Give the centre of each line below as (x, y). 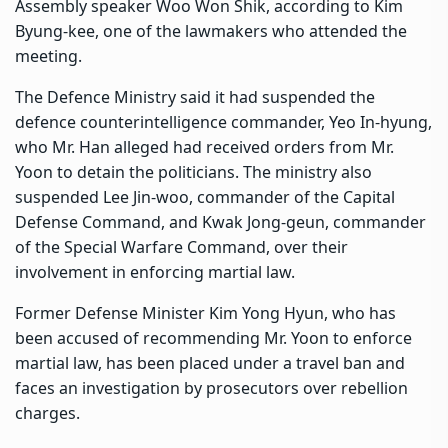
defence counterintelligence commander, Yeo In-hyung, (223, 121)
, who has (360, 312)
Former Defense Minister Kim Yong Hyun (169, 312)
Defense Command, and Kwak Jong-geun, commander (220, 221)
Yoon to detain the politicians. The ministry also (193, 171)
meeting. (48, 55)
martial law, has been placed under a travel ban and (210, 362)
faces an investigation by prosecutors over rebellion (211, 387)
